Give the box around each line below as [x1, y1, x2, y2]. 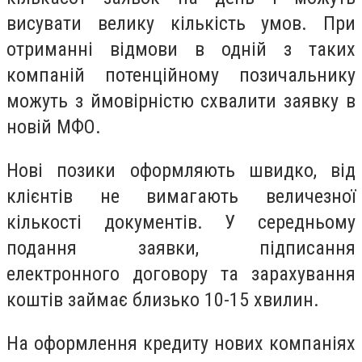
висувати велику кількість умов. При [6, 12, 356, 36]
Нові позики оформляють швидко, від [6, 158, 356, 182]
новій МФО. [6, 116, 101, 139]
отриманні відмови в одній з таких [6, 38, 356, 61]
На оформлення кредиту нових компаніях [6, 331, 356, 355]
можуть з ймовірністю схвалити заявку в [6, 90, 356, 113]
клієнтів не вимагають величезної [6, 184, 356, 208]
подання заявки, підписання [6, 236, 356, 259]
